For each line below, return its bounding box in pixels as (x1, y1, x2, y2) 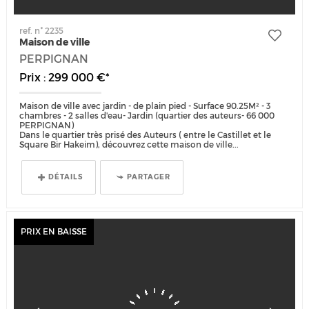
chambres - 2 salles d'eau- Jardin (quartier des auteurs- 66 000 (19, 110, 275, 121)
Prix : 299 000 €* (19, 70, 110, 84)
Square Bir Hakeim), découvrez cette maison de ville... (19, 139, 239, 150)
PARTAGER (127, 172, 171, 181)
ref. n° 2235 (19, 25, 64, 36)
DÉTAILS (48, 172, 83, 181)
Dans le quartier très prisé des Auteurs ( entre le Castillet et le (19, 129, 272, 140)
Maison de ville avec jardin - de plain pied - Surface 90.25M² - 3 (19, 100, 271, 111)
